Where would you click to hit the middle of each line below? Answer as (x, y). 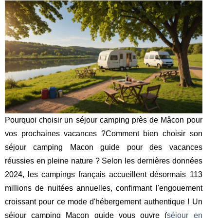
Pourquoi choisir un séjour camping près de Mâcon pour (104, 120)
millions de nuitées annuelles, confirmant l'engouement (104, 188)
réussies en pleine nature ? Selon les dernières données (104, 161)
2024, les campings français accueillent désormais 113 (104, 174)
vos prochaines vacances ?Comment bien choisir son (104, 133)
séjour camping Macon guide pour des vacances (104, 147)
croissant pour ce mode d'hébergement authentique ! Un (104, 201)
